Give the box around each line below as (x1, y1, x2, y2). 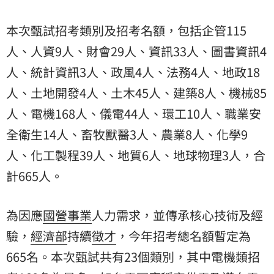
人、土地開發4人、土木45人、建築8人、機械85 (6, 83, 267, 102)
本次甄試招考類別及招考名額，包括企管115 (6, 21, 246, 39)
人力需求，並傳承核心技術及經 (92, 206, 263, 224)
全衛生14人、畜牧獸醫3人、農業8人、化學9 (6, 125, 248, 143)
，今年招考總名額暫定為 (116, 226, 251, 245)
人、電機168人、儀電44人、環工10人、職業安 (6, 104, 261, 122)
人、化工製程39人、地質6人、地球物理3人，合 (6, 146, 265, 164)
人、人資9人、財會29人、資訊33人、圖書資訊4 (6, 42, 267, 60)
